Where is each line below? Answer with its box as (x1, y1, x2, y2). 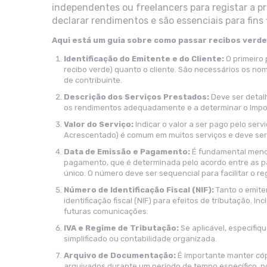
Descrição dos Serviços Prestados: (64, 92, 209, 101)
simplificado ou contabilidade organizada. (64, 234, 217, 243)
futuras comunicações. (64, 207, 148, 216)
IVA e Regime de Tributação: (64, 223, 179, 232)
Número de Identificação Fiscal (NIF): (64, 185, 214, 194)
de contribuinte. (64, 76, 122, 85)
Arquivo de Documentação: (64, 251, 176, 260)
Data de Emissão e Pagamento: (64, 147, 192, 156)
